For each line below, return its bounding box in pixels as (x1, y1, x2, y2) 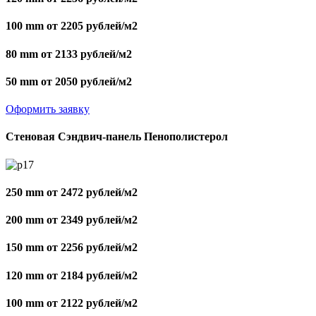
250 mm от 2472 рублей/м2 (6, 186, 138, 198)
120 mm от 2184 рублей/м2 (6, 269, 138, 281)
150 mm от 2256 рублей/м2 (6, 241, 138, 254)
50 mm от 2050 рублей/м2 (6, 75, 132, 87)
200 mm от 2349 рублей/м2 (6, 214, 138, 226)
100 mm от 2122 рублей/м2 (6, 296, 138, 309)
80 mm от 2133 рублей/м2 (6, 47, 132, 60)
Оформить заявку (6, 103, 90, 116)
